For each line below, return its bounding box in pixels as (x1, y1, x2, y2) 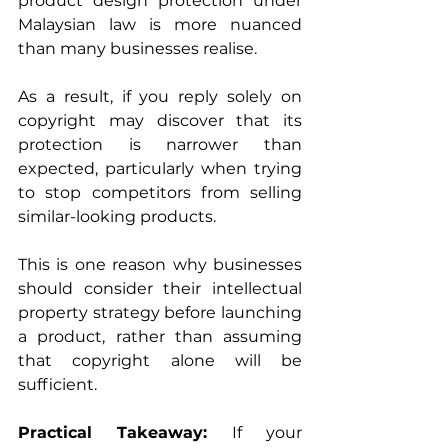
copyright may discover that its (18, 110, 302, 130)
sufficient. (18, 374, 97, 394)
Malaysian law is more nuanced (18, 14, 302, 34)
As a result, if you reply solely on (18, 86, 302, 106)
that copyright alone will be (18, 350, 302, 370)
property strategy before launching (18, 302, 302, 322)
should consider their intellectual (18, 278, 302, 298)
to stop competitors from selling (18, 182, 302, 202)
